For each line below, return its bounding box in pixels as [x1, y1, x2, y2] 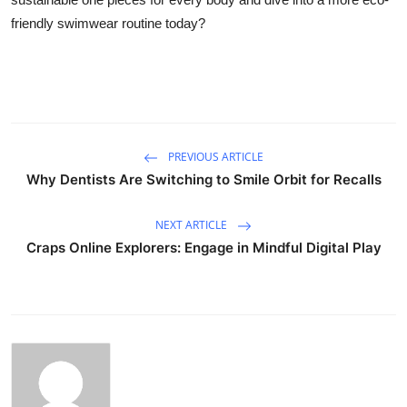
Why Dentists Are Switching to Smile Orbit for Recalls [25, 171, 382, 188]
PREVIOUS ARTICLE [165, 149, 263, 165]
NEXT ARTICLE [155, 217, 230, 233]
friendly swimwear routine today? [11, 15, 205, 31]
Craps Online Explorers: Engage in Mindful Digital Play [25, 239, 382, 256]
